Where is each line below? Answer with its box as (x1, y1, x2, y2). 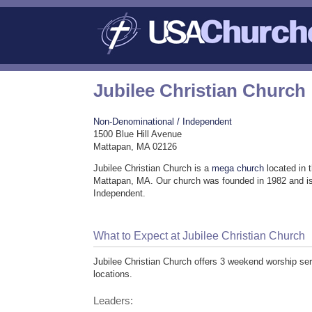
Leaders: (93, 295, 134, 306)
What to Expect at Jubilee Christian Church (93, 230, 306, 242)
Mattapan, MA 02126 (93, 141, 178, 153)
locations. (93, 268, 133, 279)
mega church (212, 163, 265, 174)
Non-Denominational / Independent (93, 116, 233, 127)
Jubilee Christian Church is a (93, 163, 212, 174)
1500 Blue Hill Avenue (93, 129, 182, 140)
